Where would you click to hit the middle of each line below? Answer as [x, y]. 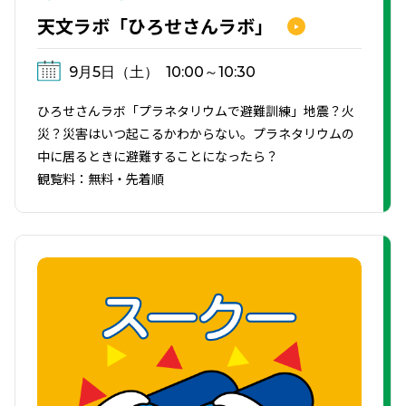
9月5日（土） [114, 72]
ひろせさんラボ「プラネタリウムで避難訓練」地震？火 [196, 110]
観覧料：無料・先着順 [101, 178]
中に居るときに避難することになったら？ [158, 155]
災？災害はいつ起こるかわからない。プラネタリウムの [196, 133]
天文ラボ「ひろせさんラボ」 [155, 25]
